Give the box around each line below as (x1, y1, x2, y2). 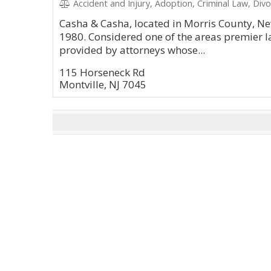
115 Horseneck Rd (59, 65, 145, 79)
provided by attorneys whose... (59, 43, 205, 57)
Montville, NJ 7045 (59, 77, 146, 91)
